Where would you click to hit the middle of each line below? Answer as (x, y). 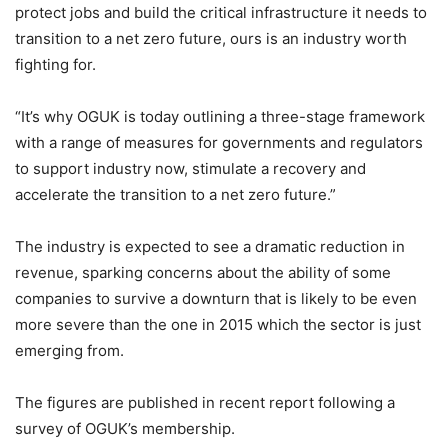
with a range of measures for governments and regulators (219, 142)
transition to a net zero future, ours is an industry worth (211, 38)
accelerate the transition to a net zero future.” (175, 194)
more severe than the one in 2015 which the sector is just (218, 324)
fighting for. (55, 64)
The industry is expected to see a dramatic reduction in (210, 246)
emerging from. (69, 350)
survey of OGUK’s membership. (125, 428)
